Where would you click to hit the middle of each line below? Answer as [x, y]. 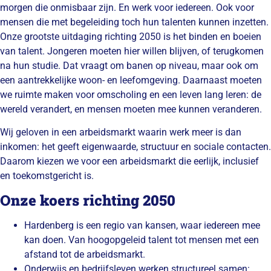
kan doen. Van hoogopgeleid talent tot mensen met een [142, 240]
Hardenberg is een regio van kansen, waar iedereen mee [142, 226]
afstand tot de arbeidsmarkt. [85, 255]
